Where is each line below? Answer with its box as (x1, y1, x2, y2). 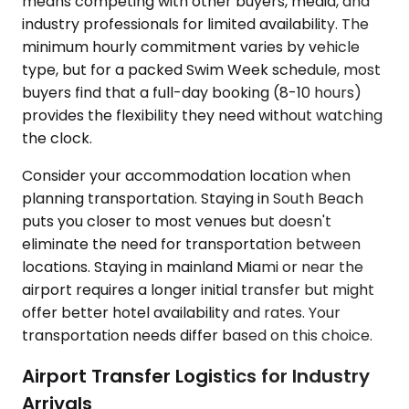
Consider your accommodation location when (22, 165, 351, 187)
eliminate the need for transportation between (22, 234, 361, 256)
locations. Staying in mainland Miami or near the (22, 257, 363, 278)
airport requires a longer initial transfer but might (22, 279, 374, 301)
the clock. (22, 128, 92, 150)
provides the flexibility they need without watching (22, 105, 383, 127)
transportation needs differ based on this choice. (22, 325, 372, 347)
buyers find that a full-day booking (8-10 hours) (22, 82, 362, 104)
